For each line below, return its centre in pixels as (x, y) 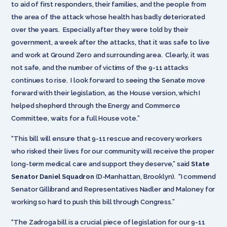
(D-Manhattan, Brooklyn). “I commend (156, 176)
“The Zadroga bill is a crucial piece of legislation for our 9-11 (108, 222)
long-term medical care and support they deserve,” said (101, 164)
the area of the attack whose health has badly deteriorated (108, 17)
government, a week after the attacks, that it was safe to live (111, 42)
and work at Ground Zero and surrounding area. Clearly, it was (110, 55)
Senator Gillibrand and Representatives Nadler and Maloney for (113, 189)
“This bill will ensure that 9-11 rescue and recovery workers (107, 138)
